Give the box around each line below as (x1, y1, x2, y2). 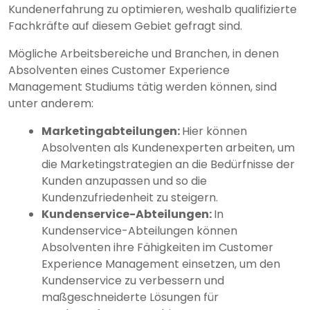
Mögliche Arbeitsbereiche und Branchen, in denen (8, 45, 279, 62)
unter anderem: (8, 95, 93, 111)
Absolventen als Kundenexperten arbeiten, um (42, 139, 295, 156)
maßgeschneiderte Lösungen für (42, 289, 219, 305)
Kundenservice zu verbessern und (42, 272, 224, 289)
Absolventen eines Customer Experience (8, 62, 230, 78)
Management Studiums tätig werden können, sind (8, 78, 277, 95)
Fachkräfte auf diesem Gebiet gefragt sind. (8, 17, 242, 34)
